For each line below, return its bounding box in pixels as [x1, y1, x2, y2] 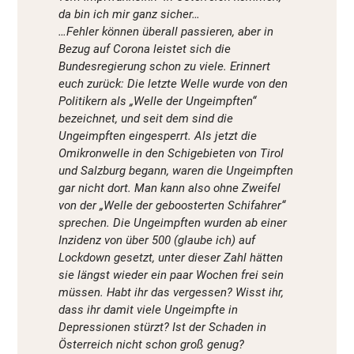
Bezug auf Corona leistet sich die [58, 42, 231, 57]
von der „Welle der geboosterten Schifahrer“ [58, 198, 285, 213]
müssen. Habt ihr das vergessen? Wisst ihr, [58, 285, 284, 300]
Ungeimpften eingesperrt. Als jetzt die [58, 129, 257, 144]
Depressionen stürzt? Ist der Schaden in [58, 320, 266, 335]
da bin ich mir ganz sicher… [58, 7, 200, 22]
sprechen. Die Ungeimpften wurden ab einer [58, 216, 287, 231]
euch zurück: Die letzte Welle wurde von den [58, 77, 288, 92]
